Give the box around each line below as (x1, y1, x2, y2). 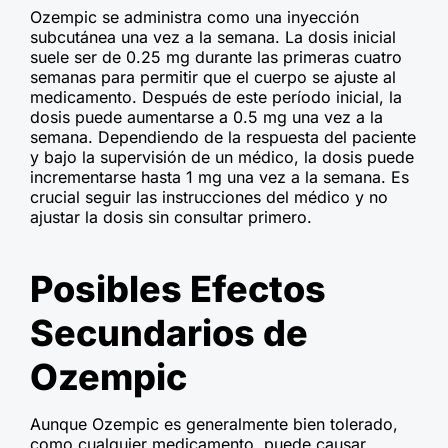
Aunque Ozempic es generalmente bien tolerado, (30, 414, 398, 435)
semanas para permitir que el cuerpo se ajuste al (30, 67, 396, 88)
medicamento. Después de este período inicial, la (30, 87, 402, 108)
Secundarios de (30, 311, 308, 356)
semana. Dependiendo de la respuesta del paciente (30, 127, 416, 148)
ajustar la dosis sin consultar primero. (30, 207, 312, 228)
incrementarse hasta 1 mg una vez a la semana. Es (30, 167, 409, 188)
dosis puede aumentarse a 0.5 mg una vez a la (30, 107, 383, 128)
